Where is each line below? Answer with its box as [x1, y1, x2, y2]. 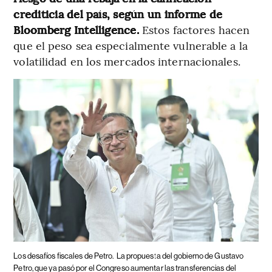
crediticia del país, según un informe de [13, 6, 222, 22]
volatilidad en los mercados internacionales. [13, 53, 240, 69]
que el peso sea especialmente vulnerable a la [13, 38, 248, 53]
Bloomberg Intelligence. [13, 22, 139, 38]
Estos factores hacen [138, 22, 250, 38]
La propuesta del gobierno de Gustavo [116, 251, 244, 261]
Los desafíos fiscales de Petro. [13, 251, 114, 261]
